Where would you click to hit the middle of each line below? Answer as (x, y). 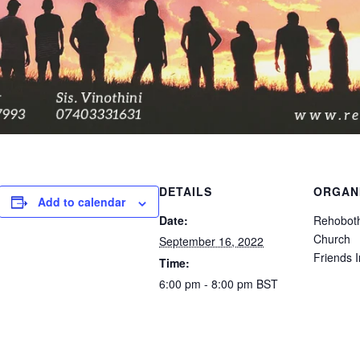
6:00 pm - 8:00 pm (208, 284)
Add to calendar (82, 202)
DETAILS (186, 192)
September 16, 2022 (211, 241)
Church (332, 239)
